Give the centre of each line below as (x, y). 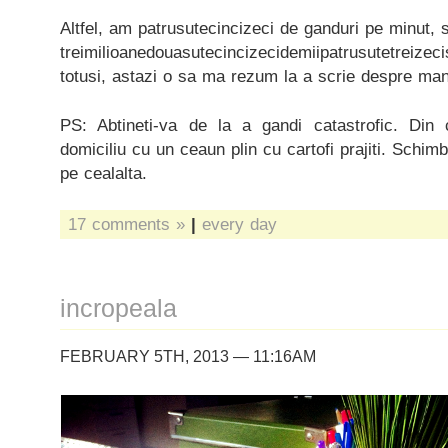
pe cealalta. (103, 173)
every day (239, 224)
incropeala (118, 308)
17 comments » (126, 224)
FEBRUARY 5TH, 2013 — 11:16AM (188, 356)
